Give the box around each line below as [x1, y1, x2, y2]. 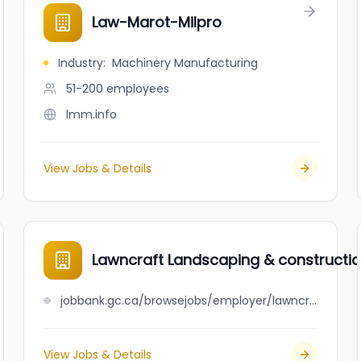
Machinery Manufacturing [112, 55, 259, 71]
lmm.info [66, 106, 118, 122]
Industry [58, 55, 104, 71]
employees [106, 81, 170, 97]
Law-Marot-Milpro [92, 12, 222, 32]
